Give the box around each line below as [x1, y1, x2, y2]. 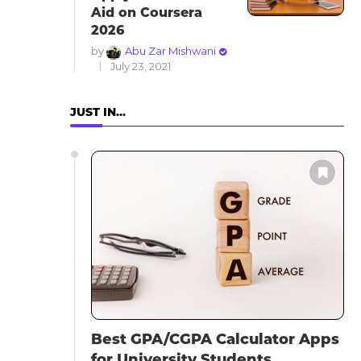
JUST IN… [70, 104, 126, 119]
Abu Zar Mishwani [125, 44, 216, 58]
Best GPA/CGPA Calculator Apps [91, 330, 339, 348]
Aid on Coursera [91, 5, 202, 21]
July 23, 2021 [110, 59, 171, 73]
